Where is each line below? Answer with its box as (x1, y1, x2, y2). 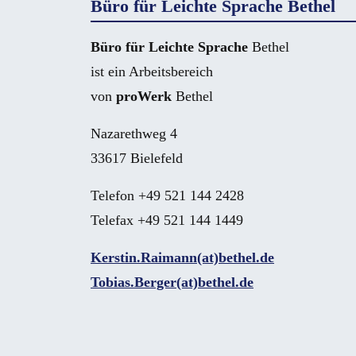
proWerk (116, 87, 172, 104)
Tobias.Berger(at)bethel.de (91, 273, 253, 290)
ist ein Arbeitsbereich (91, 63, 213, 79)
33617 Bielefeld (91, 149, 183, 166)
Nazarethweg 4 (91, 125, 177, 141)
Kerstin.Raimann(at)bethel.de (91, 249, 274, 265)
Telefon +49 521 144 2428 (91, 187, 244, 203)
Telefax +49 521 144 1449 (91, 211, 243, 228)
